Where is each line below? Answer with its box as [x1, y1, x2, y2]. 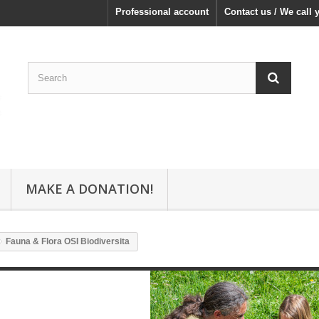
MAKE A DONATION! [26, 180, 153, 198]
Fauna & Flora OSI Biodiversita [6, 236, 130, 247]
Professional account [115, 6, 209, 17]
